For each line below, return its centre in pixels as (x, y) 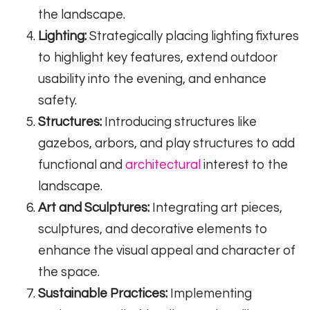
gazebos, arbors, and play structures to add (166, 144)
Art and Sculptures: (94, 208)
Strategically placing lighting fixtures (193, 37)
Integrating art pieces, (216, 208)
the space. (69, 273)
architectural (163, 165)
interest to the (244, 165)
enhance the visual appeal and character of (167, 251)
